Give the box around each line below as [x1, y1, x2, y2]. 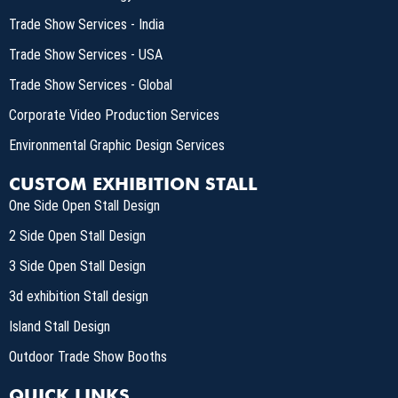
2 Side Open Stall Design [9, 227, 146, 244]
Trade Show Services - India [9, 15, 164, 33]
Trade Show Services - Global [9, 76, 172, 93]
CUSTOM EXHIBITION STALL [9, 172, 258, 195]
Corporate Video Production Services [9, 106, 219, 123]
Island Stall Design [9, 317, 110, 335]
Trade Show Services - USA [9, 45, 163, 63]
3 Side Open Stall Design [9, 257, 146, 275]
